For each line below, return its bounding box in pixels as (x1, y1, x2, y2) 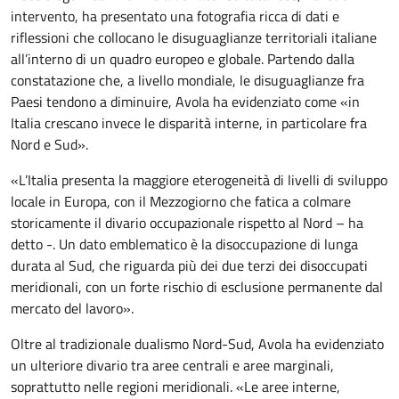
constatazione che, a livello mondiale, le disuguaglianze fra (11, 69, 364, 91)
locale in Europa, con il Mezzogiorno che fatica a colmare (11, 190, 351, 212)
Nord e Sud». (11, 133, 88, 155)
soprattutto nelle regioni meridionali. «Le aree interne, (11, 375, 340, 397)
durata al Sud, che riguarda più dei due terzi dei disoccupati (11, 254, 368, 276)
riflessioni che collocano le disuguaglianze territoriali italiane (11, 26, 377, 48)
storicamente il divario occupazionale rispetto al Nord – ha (11, 211, 363, 233)
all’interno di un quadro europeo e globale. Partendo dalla (11, 47, 354, 69)
